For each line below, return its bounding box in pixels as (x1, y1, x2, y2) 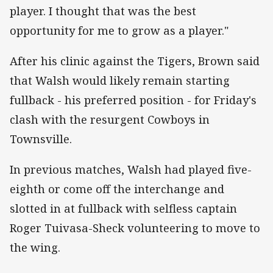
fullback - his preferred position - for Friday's (10, 93, 257, 108)
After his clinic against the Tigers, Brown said (10, 54, 260, 69)
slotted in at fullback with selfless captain (10, 201, 237, 216)
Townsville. (10, 132, 72, 147)
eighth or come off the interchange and (10, 182, 224, 197)
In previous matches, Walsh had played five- (10, 162, 252, 177)
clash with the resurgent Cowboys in (10, 112, 210, 127)
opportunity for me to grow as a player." (10, 23, 229, 38)
